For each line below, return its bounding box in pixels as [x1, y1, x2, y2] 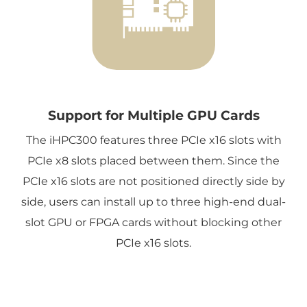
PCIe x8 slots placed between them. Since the [27, 153, 280, 167]
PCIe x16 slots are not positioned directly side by [22, 174, 285, 188]
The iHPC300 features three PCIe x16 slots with [25, 133, 282, 147]
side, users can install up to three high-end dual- [21, 195, 286, 208]
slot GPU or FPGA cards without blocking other [25, 215, 282, 229]
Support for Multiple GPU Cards [47, 106, 260, 123]
